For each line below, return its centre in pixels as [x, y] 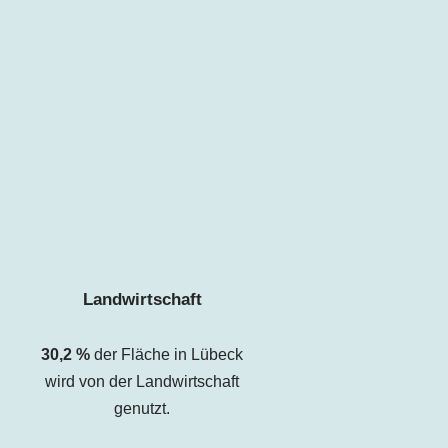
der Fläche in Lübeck [167, 354]
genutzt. [142, 408]
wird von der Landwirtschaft [142, 381]
